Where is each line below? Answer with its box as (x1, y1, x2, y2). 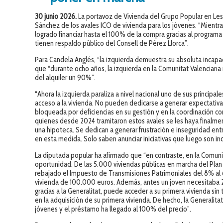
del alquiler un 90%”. (35, 73, 96, 83)
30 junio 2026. (35, 12, 79, 21)
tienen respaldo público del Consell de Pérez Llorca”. (35, 39, 189, 48)
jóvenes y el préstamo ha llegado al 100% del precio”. (35, 205, 192, 214)
